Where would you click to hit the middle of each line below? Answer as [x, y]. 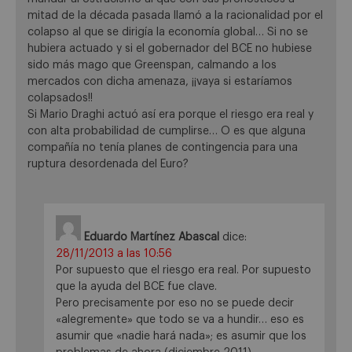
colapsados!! [60, 98]
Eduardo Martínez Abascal [152, 238]
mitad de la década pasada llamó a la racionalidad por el [175, 15]
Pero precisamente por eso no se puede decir [175, 304]
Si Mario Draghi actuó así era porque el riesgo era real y [170, 114]
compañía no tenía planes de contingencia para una [163, 147]
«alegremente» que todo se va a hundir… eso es [180, 320]
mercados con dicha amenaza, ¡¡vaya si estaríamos [160, 81]
